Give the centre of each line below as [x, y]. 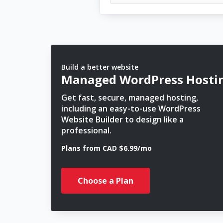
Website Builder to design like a [122, 119]
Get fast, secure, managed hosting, [130, 98]
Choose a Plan [106, 181]
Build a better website [100, 67]
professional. [86, 130]
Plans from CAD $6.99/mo [107, 148]
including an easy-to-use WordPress [131, 109]
